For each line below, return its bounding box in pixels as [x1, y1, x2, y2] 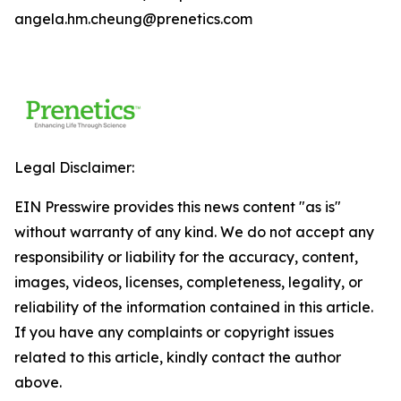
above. [14, 373, 62, 391]
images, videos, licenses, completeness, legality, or [14, 273, 363, 291]
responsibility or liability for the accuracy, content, [14, 248, 358, 266]
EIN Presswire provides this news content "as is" [14, 198, 341, 216]
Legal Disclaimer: [14, 158, 134, 176]
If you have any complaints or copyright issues [14, 323, 334, 341]
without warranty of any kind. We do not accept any [14, 223, 374, 241]
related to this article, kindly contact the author [14, 348, 341, 366]
